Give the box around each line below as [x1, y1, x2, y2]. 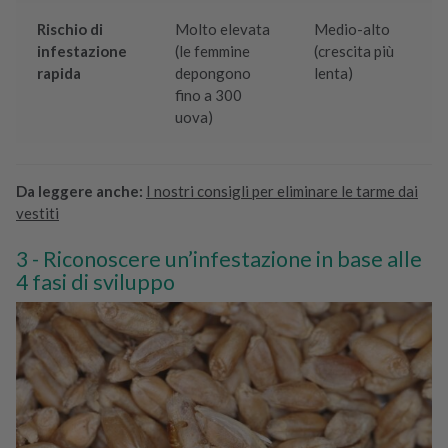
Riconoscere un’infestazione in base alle [43, 246, 422, 273]
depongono [175, 64, 252, 83]
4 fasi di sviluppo [16, 269, 175, 296]
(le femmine [175, 42, 251, 61]
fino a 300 [175, 86, 243, 105]
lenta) [314, 64, 354, 83]
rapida [37, 64, 82, 83]
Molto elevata [175, 20, 271, 39]
